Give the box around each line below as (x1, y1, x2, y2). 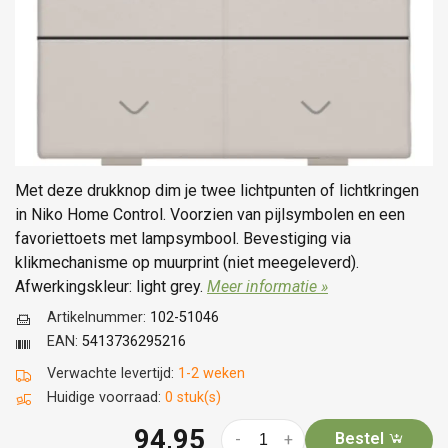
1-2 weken (178, 364, 245, 382)
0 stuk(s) (165, 388, 221, 406)
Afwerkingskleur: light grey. (15, 276, 207, 296)
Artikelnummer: (47, 308, 150, 326)
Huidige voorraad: (47, 388, 165, 406)
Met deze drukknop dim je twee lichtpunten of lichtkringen (15, 180, 419, 200)
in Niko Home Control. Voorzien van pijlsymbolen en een (15, 204, 405, 224)
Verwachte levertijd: (47, 364, 178, 382)
